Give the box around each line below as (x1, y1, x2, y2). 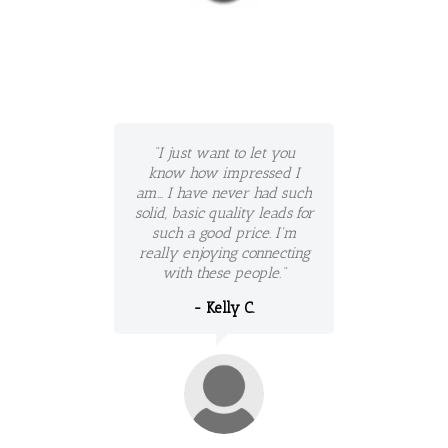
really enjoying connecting (138, 244, 310, 262)
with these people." (162, 264, 286, 282)
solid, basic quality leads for (134, 204, 314, 222)
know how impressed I (148, 164, 300, 182)
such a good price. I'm (151, 224, 297, 242)
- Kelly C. (193, 299, 255, 317)
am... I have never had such (136, 184, 312, 202)
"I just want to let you (152, 144, 296, 162)
